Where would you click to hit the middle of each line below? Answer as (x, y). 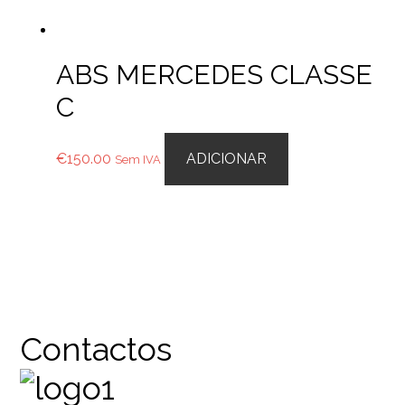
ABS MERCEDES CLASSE (215, 75)
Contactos (96, 349)
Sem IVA (138, 160)
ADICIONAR (227, 159)
